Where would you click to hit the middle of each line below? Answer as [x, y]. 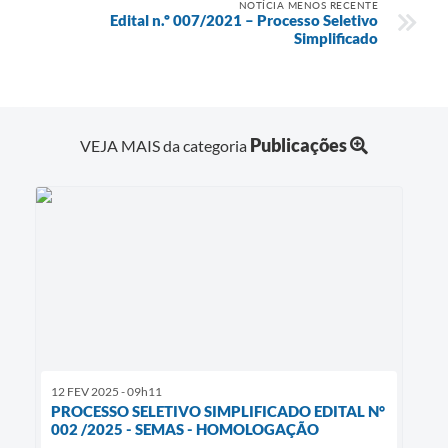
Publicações [298, 144]
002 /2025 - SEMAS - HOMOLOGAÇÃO [185, 428]
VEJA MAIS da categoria [165, 145]
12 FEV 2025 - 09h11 [106, 391]
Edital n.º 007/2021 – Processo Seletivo [244, 19]
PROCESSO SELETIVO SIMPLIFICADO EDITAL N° [218, 410]
